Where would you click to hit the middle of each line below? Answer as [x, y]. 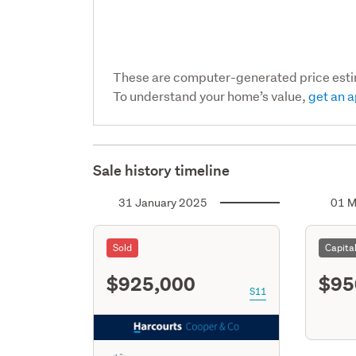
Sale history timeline [162, 170]
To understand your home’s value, [211, 95]
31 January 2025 [163, 202]
